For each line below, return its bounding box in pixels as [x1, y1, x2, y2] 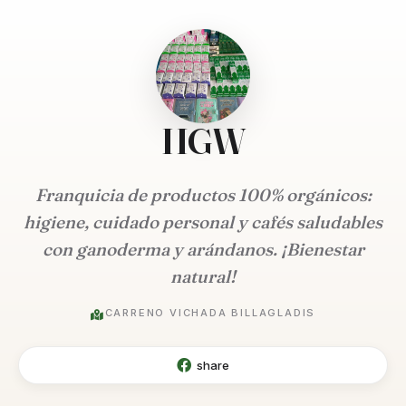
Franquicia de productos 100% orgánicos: [34, 184, 372, 206]
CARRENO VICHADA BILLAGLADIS [104, 306, 316, 319]
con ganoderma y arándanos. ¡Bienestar [42, 238, 364, 260]
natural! [170, 266, 236, 287]
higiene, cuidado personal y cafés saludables [24, 211, 382, 233]
